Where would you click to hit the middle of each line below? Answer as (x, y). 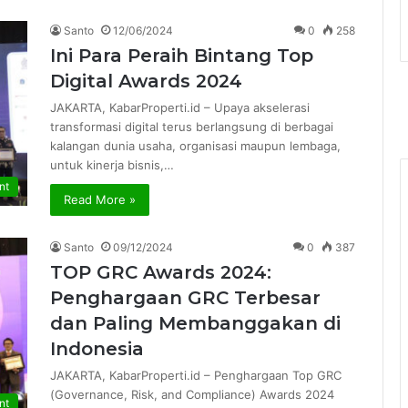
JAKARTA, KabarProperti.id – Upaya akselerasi (180, 107)
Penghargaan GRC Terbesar (185, 298)
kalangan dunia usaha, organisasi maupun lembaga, (195, 146)
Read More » (100, 199)
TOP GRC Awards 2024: (161, 272)
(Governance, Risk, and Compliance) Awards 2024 (192, 394)
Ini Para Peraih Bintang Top (182, 56)
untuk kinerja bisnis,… (112, 165)
